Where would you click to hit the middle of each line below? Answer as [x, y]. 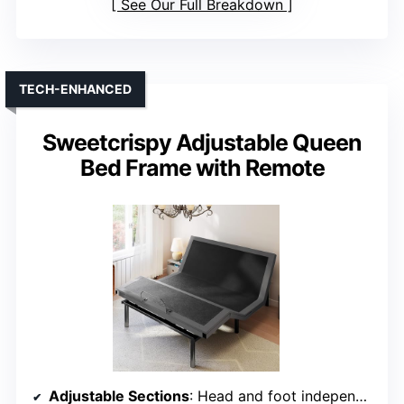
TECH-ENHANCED [75, 89]
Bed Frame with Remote [202, 168]
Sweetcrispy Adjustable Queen [202, 143]
